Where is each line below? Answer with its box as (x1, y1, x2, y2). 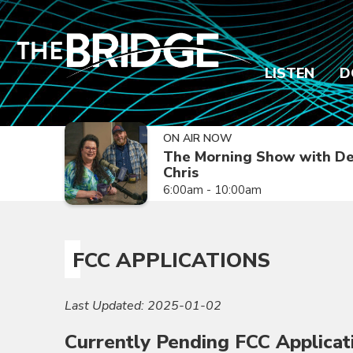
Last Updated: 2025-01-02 (65, 297, 221, 314)
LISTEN (265, 64, 314, 83)
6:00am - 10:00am (163, 182, 262, 198)
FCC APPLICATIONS (72, 247, 270, 274)
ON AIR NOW (163, 131, 232, 146)
